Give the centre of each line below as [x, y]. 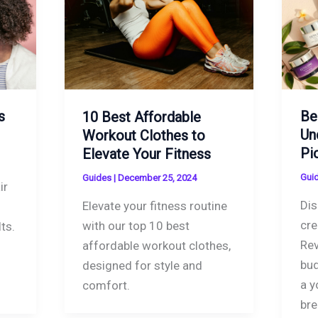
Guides [97, 177]
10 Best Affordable [142, 117]
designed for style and [143, 265]
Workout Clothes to [144, 135]
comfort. [106, 285]
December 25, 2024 [158, 177]
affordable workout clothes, [157, 245]
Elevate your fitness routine [155, 205]
